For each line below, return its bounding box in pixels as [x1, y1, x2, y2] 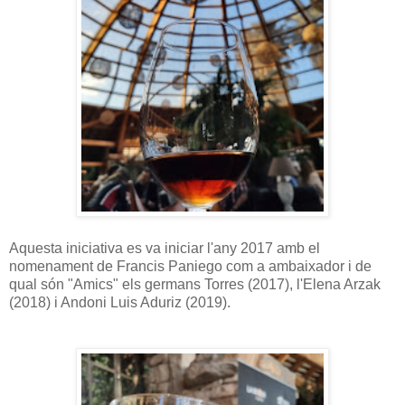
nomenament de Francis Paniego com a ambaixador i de [9, 258, 372, 274]
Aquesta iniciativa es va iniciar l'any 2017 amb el [9, 240, 320, 256]
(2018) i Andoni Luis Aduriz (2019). [9, 294, 231, 310]
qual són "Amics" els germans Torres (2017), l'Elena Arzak [9, 276, 381, 292]
